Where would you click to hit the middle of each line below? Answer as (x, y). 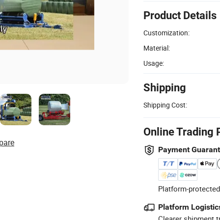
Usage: (154, 63)
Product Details (180, 15)
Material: (157, 48)
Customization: (166, 32)
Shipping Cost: (165, 105)
